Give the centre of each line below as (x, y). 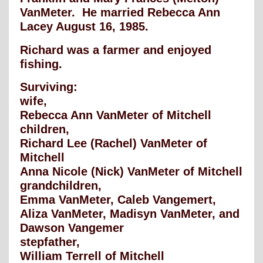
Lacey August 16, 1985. (84, 27)
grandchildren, (61, 186)
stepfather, (50, 242)
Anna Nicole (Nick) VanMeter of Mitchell (131, 172)
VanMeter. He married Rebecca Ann (120, 13)
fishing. (41, 64)
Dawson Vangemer (72, 228)
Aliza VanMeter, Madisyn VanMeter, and (130, 214)
